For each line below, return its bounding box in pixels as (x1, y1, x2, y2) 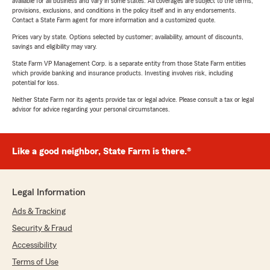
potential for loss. (12, 79, 59, 87)
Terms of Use (12, 258, 58, 267)
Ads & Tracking (12, 207, 66, 216)
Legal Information (12, 187, 86, 198)
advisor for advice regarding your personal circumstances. (12, 105, 170, 113)
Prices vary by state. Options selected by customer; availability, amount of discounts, (12, 33, 243, 41)
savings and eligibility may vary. (12, 43, 97, 51)
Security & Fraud (12, 224, 72, 233)
